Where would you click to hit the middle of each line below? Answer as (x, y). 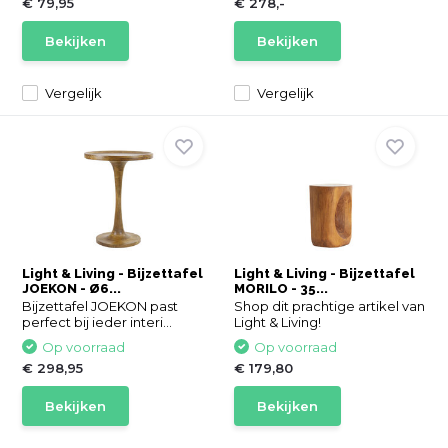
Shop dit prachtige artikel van (329, 306)
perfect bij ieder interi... (97, 322)
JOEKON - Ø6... (72, 288)
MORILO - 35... (281, 288)
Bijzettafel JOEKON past (100, 306)
